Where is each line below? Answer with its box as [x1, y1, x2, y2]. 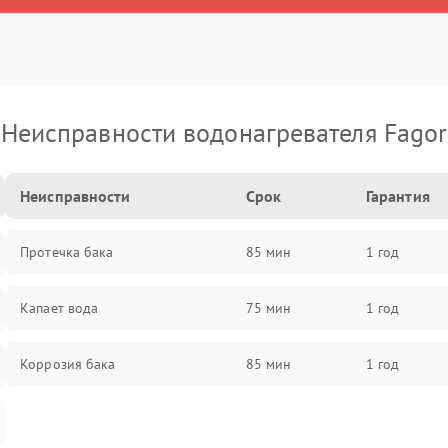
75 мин [245, 299, 292, 317]
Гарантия [365, 186, 430, 206]
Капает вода [20, 299, 99, 317]
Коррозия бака [20, 355, 116, 373]
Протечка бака [20, 243, 114, 261]
